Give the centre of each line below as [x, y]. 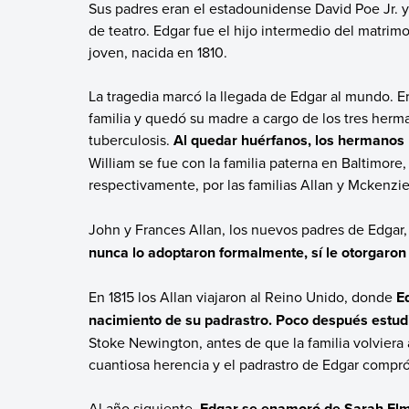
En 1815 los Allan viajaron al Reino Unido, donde [242, 297]
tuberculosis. [131, 140]
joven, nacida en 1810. [161, 52]
